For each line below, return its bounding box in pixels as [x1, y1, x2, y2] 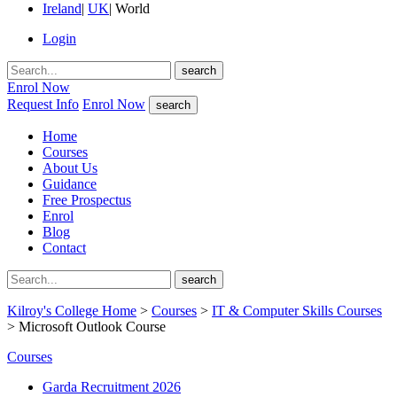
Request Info [7, 97, 79, 113]
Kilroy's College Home [7, 303, 136, 319]
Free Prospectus [43, 192, 131, 208]
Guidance [43, 176, 97, 192]
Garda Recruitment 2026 [43, 379, 181, 395]
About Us [43, 160, 97, 176]
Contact [43, 240, 86, 256]
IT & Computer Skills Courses [212, 303, 382, 319]
